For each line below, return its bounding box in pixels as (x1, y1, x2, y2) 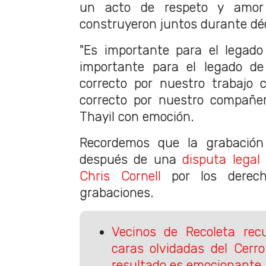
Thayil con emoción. (80, 109, 194, 125)
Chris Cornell (80, 169, 161, 184)
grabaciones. (80, 185, 154, 201)
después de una (80, 152, 183, 167)
